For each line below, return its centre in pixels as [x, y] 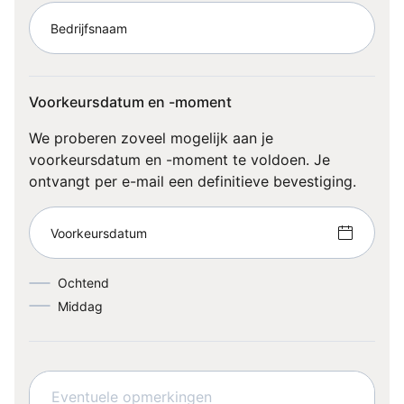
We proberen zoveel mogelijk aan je [151, 138]
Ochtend [83, 283]
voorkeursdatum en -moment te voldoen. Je [179, 160]
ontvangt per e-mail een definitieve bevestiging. [193, 181]
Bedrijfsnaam [89, 28]
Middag [80, 306]
